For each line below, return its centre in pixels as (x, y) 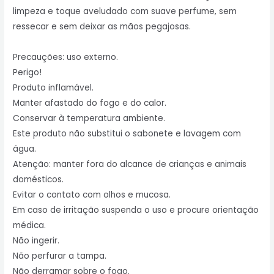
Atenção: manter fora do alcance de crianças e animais (130, 165)
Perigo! (28, 73)
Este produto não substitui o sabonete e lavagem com (127, 134)
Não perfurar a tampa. (60, 256)
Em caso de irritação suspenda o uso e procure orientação (136, 210)
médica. (30, 226)
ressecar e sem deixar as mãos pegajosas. (102, 27)
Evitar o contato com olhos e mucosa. (92, 195)
